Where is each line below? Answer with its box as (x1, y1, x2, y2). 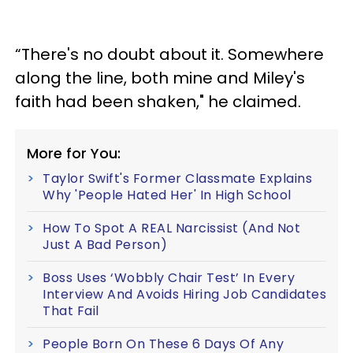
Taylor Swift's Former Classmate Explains (43, 169, 312, 188)
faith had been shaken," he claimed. (15, 90, 301, 113)
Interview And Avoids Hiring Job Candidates (43, 284, 326, 303)
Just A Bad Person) (43, 235, 167, 254)
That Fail (43, 301, 99, 320)
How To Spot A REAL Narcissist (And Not (43, 218, 300, 237)
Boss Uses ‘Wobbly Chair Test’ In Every (43, 268, 295, 287)
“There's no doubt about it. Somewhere (15, 43, 324, 65)
